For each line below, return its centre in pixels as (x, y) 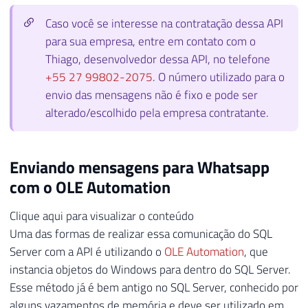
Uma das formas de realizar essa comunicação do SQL (141, 233)
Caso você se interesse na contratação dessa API (164, 24)
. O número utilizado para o (219, 77)
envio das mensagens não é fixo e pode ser (152, 95)
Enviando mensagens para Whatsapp (140, 167)
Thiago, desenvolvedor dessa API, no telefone (158, 59)
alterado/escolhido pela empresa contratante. (157, 113)
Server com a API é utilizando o (87, 251)
